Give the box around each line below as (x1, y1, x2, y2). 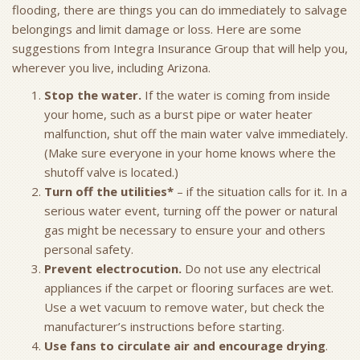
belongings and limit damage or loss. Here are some (12, 21, 301, 37)
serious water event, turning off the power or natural (44, 202, 337, 219)
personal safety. (44, 241, 137, 257)
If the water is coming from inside (145, 87, 330, 103)
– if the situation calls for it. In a (174, 183, 347, 199)
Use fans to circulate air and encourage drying (44, 337, 325, 354)
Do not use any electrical (182, 260, 321, 276)
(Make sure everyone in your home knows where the (44, 145, 336, 161)
